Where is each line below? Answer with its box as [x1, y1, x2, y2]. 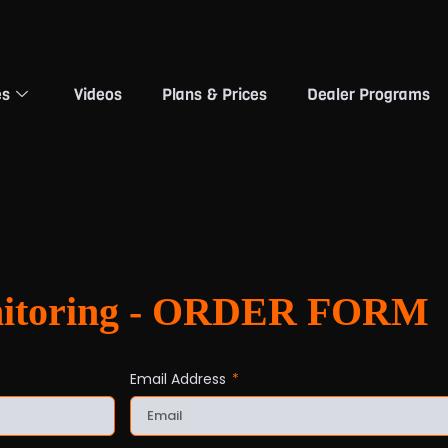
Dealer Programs [306, 83, 430, 105]
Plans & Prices [161, 83, 267, 105]
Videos [73, 83, 122, 105]
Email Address [129, 369, 230, 389]
